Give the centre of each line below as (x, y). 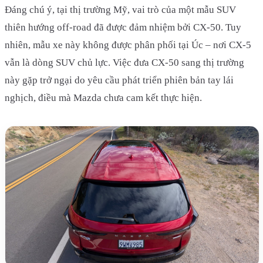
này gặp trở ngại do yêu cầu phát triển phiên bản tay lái (119, 80)
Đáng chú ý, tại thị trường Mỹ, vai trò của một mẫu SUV (120, 9)
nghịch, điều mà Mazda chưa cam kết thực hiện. (103, 97)
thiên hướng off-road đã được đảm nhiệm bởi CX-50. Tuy (123, 27)
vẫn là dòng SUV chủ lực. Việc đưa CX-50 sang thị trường (124, 62)
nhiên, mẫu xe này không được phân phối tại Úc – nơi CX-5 (128, 45)
